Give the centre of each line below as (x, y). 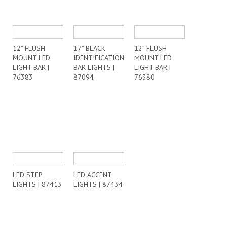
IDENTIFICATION (99, 58)
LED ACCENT (92, 175)
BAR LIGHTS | (94, 67)
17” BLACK (89, 48)
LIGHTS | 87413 (37, 184)
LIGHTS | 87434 (98, 184)
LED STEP (27, 175)
